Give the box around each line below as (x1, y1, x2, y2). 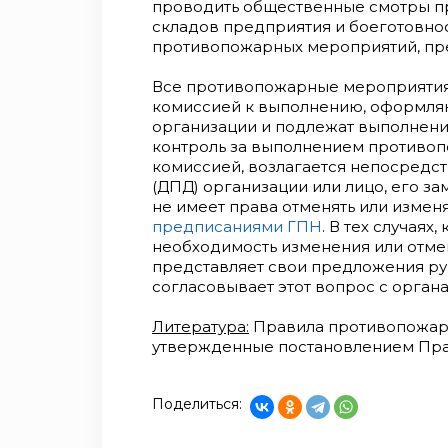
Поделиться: (152, 395, 242, 413)
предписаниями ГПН (152, 217, 322, 236)
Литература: (152, 317, 249, 336)
